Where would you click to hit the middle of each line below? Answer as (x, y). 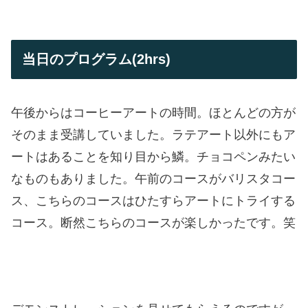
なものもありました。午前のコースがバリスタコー (153, 178)
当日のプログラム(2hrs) (96, 59)
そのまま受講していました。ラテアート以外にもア (153, 134)
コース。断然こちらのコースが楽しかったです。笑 (153, 222)
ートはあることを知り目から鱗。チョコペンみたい (153, 156)
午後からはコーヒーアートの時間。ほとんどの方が (153, 112)
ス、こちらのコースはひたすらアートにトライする (153, 200)
